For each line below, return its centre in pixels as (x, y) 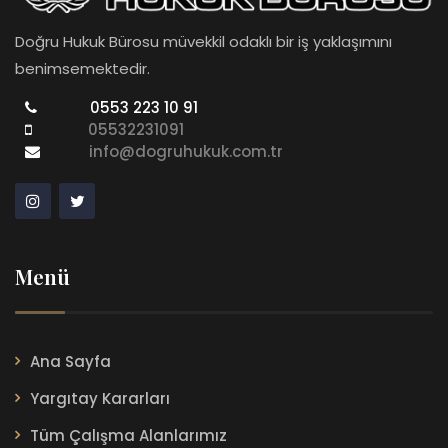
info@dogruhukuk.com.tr (186, 151)
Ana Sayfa (70, 361)
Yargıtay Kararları (100, 398)
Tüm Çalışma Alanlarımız (128, 435)
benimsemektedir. (82, 68)
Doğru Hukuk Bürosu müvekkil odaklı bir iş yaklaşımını (203, 41)
